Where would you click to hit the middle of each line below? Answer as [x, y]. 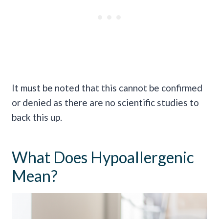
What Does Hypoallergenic [103, 157]
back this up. [37, 117]
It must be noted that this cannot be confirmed [107, 88]
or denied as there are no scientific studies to [105, 103]
